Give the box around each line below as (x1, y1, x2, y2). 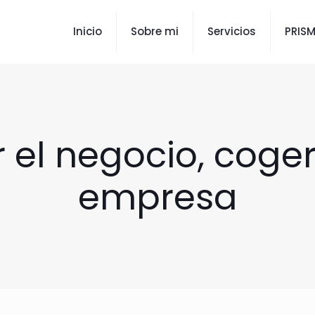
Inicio (73, 24, 102, 39)
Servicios (207, 24, 256, 39)
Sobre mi (131, 24, 179, 39)
